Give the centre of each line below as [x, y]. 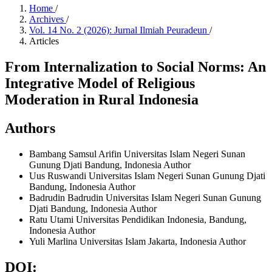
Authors [30, 128]
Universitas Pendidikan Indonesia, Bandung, [161, 219]
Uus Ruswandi [59, 175]
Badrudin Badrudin [67, 197]
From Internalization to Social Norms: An [135, 66]
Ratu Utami [53, 219]
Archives [48, 19]
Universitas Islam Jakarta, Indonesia [149, 241]
